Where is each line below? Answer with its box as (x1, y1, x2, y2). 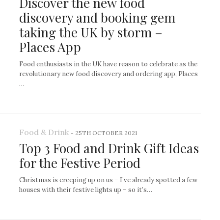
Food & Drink (19, 127, 69, 137)
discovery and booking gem (19, 9, 175, 27)
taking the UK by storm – (19, 24, 163, 41)
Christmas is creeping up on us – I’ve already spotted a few (19, 176, 197, 185)
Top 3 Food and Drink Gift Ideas (19, 139, 199, 157)
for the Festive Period (19, 154, 140, 172)
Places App (19, 38, 81, 56)
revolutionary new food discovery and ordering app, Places (19, 70, 198, 79)
